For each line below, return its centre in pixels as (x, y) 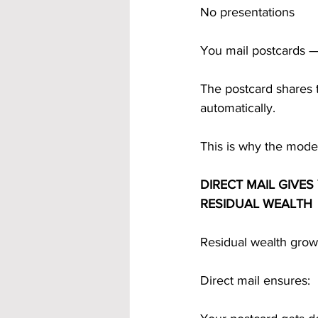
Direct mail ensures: (255, 280)
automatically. (238, 108)
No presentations (247, 12)
